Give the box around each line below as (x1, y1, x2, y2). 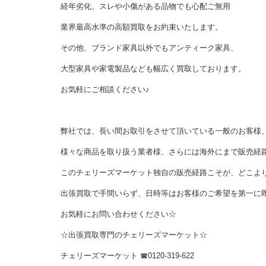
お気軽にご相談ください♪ (61, 85, 150, 94)
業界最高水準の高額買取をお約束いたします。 (61, 23, 223, 31)
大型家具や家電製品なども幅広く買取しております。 (61, 64, 246, 73)
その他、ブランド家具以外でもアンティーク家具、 (61, 43, 238, 52)
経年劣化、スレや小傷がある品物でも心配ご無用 (61, 2, 230, 11)
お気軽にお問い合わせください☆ (61, 210, 176, 218)
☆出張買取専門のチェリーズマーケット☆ (61, 230, 207, 239)
